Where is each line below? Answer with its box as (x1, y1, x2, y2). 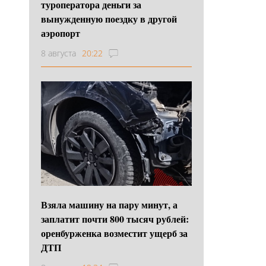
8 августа (41, 47, 76, 59)
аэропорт (41, 26, 80, 40)
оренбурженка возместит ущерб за (41, 226, 188, 240)
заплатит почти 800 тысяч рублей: (41, 211, 189, 226)
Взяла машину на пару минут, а (41, 197, 178, 211)
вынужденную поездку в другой (41, 11, 177, 26)
